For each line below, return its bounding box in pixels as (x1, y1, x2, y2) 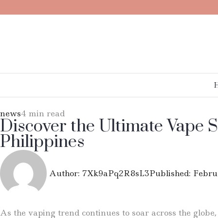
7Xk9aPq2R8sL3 (80, 168, 149, 179)
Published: (149, 168, 191, 179)
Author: (49, 168, 80, 179)
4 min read (21, 108, 65, 119)
